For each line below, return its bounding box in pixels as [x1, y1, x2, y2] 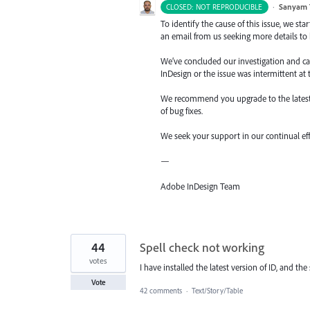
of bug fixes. [161, 105, 203, 117]
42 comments [140, 285, 182, 295]
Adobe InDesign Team [161, 180, 240, 192]
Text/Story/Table [192, 285, 243, 295]
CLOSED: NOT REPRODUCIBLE [166, 1, 263, 12]
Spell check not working [140, 239, 264, 255]
